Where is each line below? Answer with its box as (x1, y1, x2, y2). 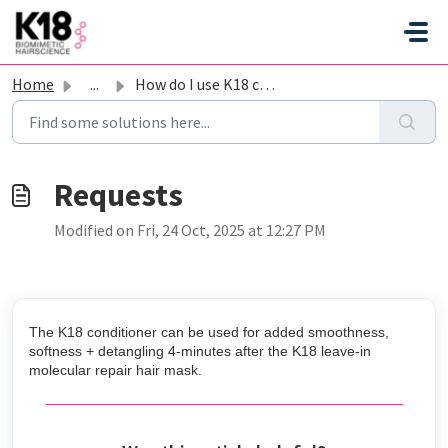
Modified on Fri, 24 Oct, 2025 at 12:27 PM (54, 220, 326, 240)
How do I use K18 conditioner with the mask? (135, 74, 259, 94)
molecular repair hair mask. (29, 362, 202, 378)
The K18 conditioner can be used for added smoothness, (29, 324, 389, 340)
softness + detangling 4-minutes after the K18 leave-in (29, 343, 371, 359)
